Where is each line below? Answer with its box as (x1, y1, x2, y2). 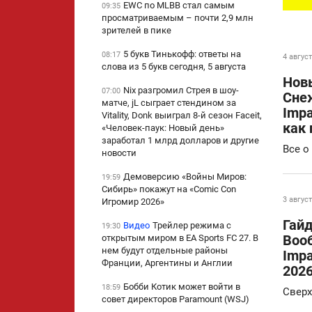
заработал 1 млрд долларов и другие (102, 135, 259, 146)
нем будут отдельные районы (102, 245, 228, 256)
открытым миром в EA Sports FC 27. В (102, 233, 258, 244)
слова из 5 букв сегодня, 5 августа (102, 61, 246, 72)
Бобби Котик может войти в (123, 281, 240, 292)
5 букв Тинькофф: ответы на (123, 49, 241, 60)
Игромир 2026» (102, 196, 164, 208)
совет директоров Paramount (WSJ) (102, 294, 249, 305)
